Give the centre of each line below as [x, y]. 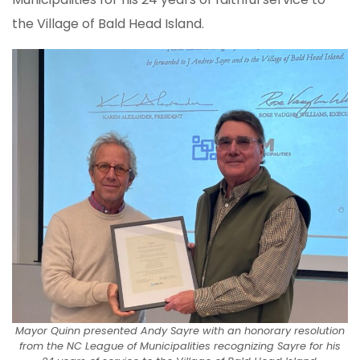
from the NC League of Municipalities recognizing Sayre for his [180, 346]
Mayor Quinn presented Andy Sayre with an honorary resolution [180, 331]
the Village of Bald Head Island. [108, 24]
